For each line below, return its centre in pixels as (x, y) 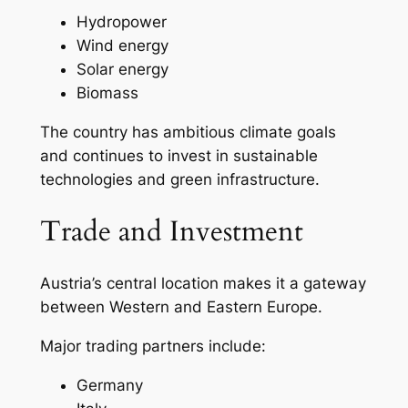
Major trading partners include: (153, 347)
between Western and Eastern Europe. (181, 307)
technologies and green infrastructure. (179, 179)
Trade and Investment (171, 231)
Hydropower (121, 22)
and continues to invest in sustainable (178, 155)
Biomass (107, 93)
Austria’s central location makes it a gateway (203, 284)
